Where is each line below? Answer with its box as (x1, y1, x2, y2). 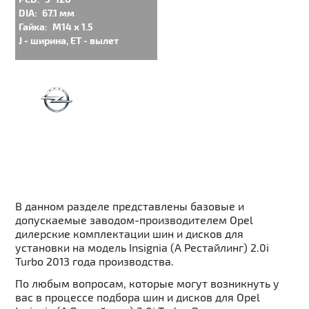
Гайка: (19, 21, 48, 32)
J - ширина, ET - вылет (19, 34, 119, 46)
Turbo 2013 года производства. (15, 255, 175, 268)
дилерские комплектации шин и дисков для (15, 227, 244, 240)
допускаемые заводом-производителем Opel (15, 213, 254, 226)
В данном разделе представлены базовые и (15, 199, 245, 212)
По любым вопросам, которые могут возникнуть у (15, 277, 280, 290)
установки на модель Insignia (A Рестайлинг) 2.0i (15, 241, 270, 254)
